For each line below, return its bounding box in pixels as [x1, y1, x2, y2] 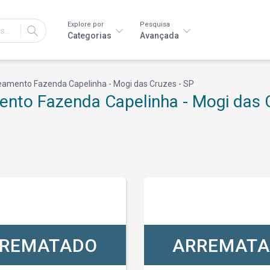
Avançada [140, 31, 181, 40]
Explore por [67, 20, 104, 28]
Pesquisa [140, 20, 170, 28]
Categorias [67, 31, 113, 40]
